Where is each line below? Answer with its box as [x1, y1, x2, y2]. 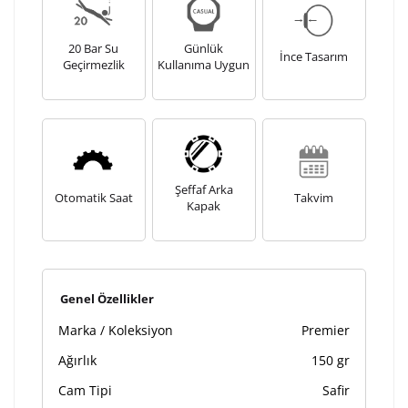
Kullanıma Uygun [158, 56, 250, 74]
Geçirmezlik [62, 56, 125, 74]
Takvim [294, 189, 334, 207]
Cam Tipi [58, 382, 112, 400]
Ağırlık [58, 352, 97, 370]
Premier [301, 321, 350, 340]
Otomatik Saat [54, 189, 133, 207]
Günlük [184, 40, 224, 57]
